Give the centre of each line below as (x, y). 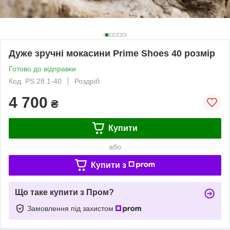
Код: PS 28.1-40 (35, 81)
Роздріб (87, 81)
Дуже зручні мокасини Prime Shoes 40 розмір (112, 53)
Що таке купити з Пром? (64, 192)
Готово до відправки (42, 69)
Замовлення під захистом (71, 208)
